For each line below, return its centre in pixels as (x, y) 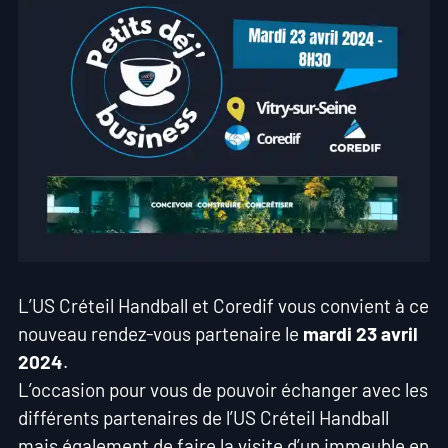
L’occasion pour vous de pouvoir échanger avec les (222, 390)
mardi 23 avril (360, 334)
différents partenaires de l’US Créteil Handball (203, 418)
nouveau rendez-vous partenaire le (160, 334)
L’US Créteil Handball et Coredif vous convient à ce (223, 306)
